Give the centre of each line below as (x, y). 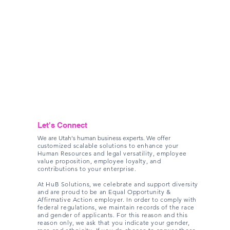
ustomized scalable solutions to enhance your (109, 146)
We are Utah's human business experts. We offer (104, 138)
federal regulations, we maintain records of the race (116, 207)
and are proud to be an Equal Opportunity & (104, 192)
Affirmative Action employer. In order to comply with (117, 199)
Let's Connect (62, 125)
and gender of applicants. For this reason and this (112, 215)
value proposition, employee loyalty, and (99, 161)
